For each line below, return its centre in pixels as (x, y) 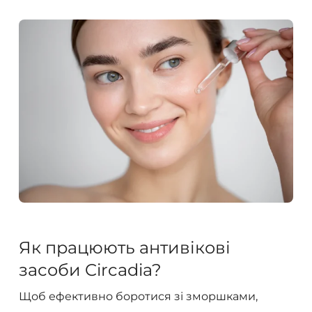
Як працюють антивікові (124, 247)
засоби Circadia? (90, 270)
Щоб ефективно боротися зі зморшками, (138, 296)
